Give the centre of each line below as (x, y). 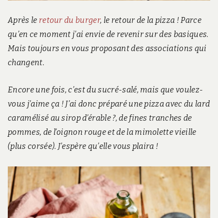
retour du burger (70, 20)
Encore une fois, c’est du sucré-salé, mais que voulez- (106, 90)
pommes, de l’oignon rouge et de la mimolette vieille (102, 132)
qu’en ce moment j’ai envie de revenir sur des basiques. (108, 35)
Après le (23, 20)
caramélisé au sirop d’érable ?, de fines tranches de (100, 118)
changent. (26, 63)
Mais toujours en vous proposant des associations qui (107, 49)
